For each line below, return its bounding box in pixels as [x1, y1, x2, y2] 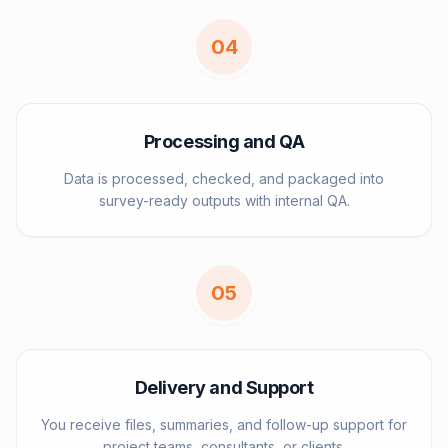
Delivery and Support [134, 377, 314, 398]
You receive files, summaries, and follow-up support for [41, 416, 407, 433]
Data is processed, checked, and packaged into [64, 170, 384, 187]
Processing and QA [143, 131, 305, 152]
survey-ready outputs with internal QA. [98, 192, 350, 209]
